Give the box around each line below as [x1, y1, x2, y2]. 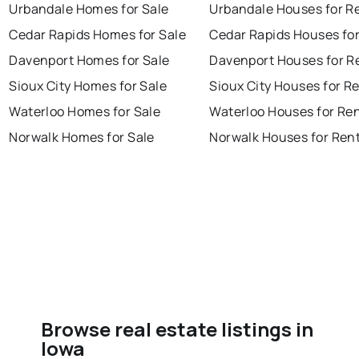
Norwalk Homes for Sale [9, 128, 155, 147]
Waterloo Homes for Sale [9, 103, 161, 121]
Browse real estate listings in [41, 316, 314, 343]
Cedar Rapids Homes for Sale [9, 26, 187, 44]
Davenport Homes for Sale [9, 51, 170, 70]
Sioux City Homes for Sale [9, 77, 167, 95]
